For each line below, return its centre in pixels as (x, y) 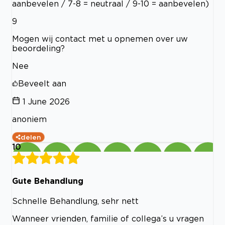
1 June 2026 (46, 102)
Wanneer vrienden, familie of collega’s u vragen (108, 218)
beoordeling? (38, 48)
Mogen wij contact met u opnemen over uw (100, 39)
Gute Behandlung (48, 181)
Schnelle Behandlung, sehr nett (75, 201)
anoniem (29, 119)
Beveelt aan (42, 84)
